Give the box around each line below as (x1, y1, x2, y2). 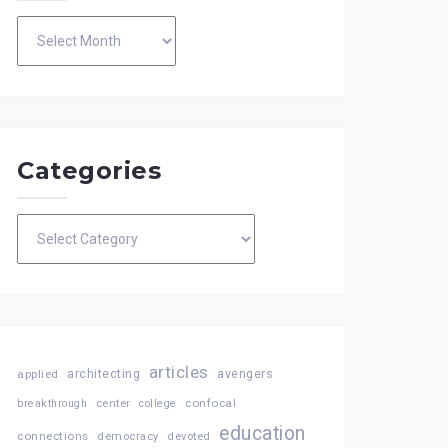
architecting (67, 366, 140, 381)
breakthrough (17, 397, 87, 410)
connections (17, 429, 89, 443)
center (95, 397, 131, 410)
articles (148, 362, 209, 382)
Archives (16, 20, 78, 36)
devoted (167, 430, 211, 443)
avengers (217, 366, 273, 381)
